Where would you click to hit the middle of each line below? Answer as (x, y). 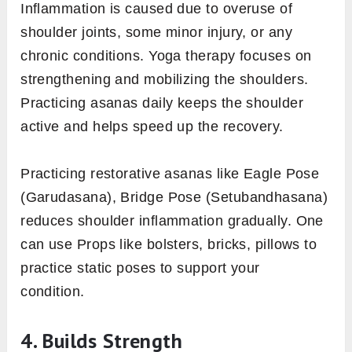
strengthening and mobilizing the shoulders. (165, 80)
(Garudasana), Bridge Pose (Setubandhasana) (174, 198)
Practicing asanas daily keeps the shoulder (162, 103)
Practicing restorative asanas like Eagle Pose (170, 174)
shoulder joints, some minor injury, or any (157, 33)
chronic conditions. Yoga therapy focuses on (166, 56)
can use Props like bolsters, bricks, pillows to (169, 245)
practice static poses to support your (140, 268)
